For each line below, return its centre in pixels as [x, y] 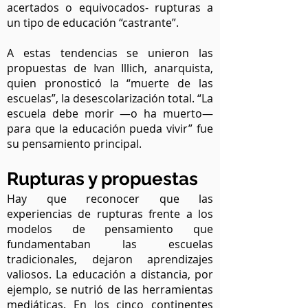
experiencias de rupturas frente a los [110, 214]
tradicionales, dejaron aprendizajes [110, 259]
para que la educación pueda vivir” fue [110, 129]
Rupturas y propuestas [104, 179]
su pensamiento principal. [76, 144]
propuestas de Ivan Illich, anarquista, [110, 68]
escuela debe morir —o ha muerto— [110, 113]
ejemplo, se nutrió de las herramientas [110, 289]
